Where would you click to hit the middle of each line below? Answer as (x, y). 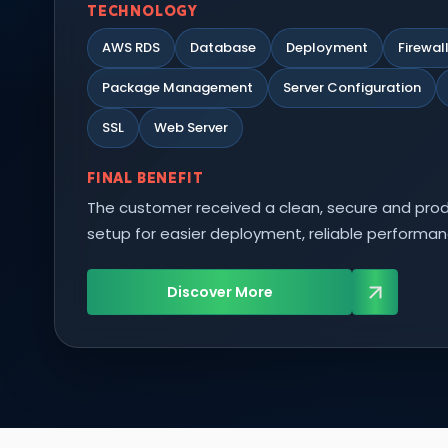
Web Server (191, 127)
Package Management (177, 87)
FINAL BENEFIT (145, 178)
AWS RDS (131, 47)
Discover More (219, 292)
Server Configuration (352, 87)
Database (223, 47)
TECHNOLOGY (142, 11)
